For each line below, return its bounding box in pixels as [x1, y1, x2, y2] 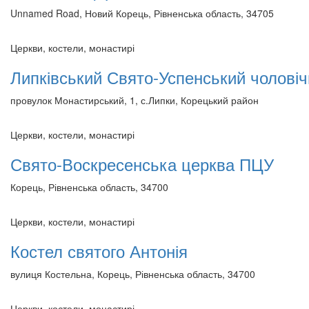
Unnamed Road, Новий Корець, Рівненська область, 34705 [10, 6, 274, 20]
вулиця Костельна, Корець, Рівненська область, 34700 [10, 266, 255, 281]
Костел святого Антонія [10, 238, 188, 263]
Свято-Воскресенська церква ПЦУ [10, 151, 274, 176]
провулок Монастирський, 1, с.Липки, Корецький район [10, 92, 259, 107]
